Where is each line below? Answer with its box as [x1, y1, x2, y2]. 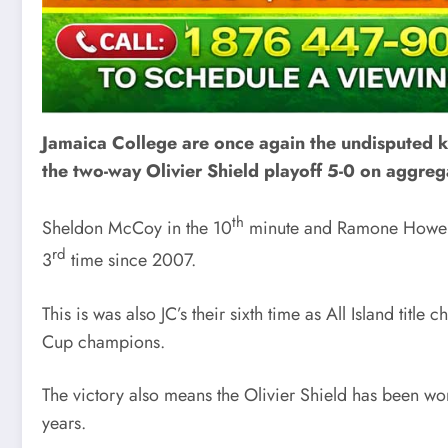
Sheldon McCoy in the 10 [42, 215, 232, 242]
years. [42, 410, 86, 437]
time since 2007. [66, 247, 196, 274]
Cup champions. [42, 328, 165, 355]
